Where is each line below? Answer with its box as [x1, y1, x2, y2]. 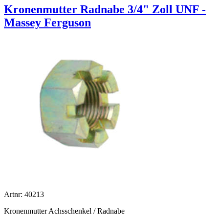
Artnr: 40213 [4, 190, 44, 199]
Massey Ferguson [4, 16, 91, 29]
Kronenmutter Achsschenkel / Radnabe [4, 207, 125, 216]
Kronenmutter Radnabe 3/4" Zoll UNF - [4, 3, 206, 16]
